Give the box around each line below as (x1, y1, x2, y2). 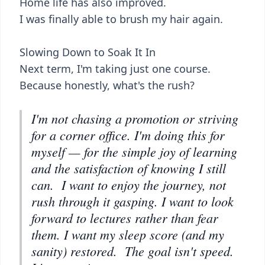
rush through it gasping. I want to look (31, 192, 234, 210)
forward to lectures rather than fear (31, 209, 218, 227)
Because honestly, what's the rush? (20, 78, 195, 92)
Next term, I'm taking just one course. (20, 62, 211, 76)
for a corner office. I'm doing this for (31, 126, 225, 144)
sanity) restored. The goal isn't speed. (31, 242, 234, 260)
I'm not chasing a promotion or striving (31, 109, 238, 127)
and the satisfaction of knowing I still (31, 159, 226, 177)
